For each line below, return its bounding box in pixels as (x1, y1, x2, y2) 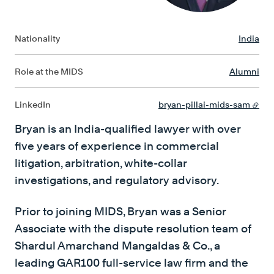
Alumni (229, 66, 259, 76)
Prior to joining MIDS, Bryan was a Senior (15, 204, 226, 218)
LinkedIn (15, 99, 51, 109)
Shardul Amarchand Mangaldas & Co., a (15, 239, 220, 252)
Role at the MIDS (15, 66, 83, 76)
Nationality (15, 33, 60, 43)
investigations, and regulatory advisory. (15, 174, 219, 187)
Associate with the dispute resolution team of (15, 221, 251, 235)
